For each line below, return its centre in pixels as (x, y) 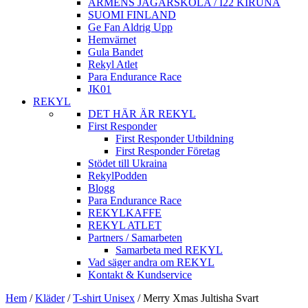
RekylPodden (118, 176)
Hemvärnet (112, 40)
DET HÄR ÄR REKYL (142, 114)
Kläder (50, 298)
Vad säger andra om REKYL (151, 263)
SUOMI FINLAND (132, 15)
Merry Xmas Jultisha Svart (199, 298)
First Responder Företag (168, 151)
